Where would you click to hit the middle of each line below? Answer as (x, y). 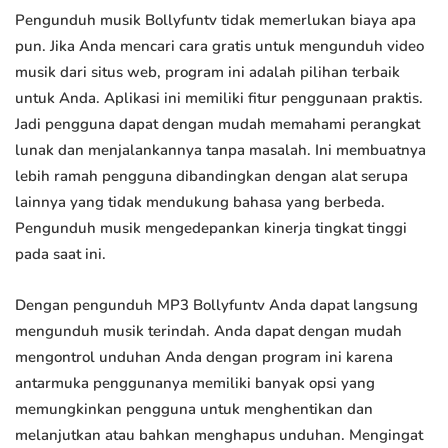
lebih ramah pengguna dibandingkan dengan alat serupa (211, 176)
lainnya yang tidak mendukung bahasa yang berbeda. (200, 202)
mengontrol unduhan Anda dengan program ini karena (204, 357)
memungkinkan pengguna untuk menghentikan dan (194, 409)
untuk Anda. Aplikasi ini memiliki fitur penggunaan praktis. (219, 98)
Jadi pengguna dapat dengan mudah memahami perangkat (217, 124)
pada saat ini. (60, 254)
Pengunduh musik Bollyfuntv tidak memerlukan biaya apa (215, 20)
